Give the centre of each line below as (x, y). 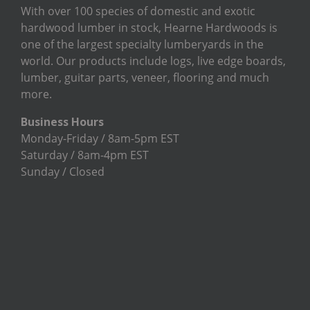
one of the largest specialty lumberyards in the (142, 44)
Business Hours (62, 121)
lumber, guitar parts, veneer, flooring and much (145, 77)
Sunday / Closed (63, 171)
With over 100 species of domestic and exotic (138, 11)
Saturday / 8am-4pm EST (85, 155)
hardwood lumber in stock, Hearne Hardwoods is (149, 27)
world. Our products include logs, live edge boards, (153, 61)
